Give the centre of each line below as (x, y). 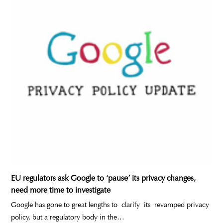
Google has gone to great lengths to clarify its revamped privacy (110, 204)
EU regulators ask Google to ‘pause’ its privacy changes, (104, 178)
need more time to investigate (61, 190)
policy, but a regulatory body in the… (68, 217)
